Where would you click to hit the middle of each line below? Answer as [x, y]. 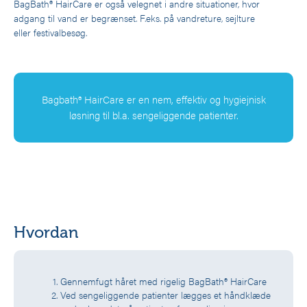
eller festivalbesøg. [50, 32]
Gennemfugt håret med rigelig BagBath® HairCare [163, 281]
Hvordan [46, 232]
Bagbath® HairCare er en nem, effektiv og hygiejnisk [153, 99]
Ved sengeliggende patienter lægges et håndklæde [165, 294]
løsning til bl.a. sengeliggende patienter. [153, 115]
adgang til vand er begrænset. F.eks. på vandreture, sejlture [134, 17]
